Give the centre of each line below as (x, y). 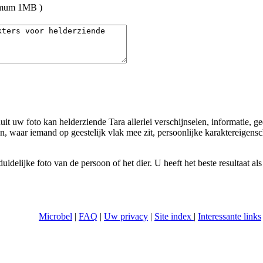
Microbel (55, 216)
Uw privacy (126, 216)
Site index (174, 216)
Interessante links (230, 216)
